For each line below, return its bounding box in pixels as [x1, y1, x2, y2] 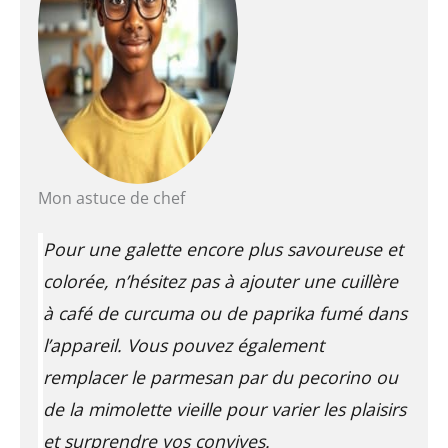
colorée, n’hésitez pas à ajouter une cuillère [42, 269, 398, 294]
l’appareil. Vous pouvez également [42, 333, 324, 358]
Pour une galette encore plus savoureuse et [42, 237, 403, 262]
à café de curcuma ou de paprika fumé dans [42, 301, 407, 326]
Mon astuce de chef [37, 187, 185, 210]
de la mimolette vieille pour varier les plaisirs [42, 397, 406, 422]
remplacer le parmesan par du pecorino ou [42, 365, 398, 390]
